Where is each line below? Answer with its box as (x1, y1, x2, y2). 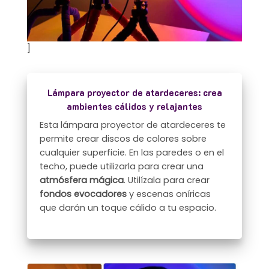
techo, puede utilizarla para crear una (40, 160, 204, 172)
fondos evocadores (40, 187, 130, 200)
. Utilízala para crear (124, 174, 210, 186)
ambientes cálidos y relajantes (67, 101, 202, 113)
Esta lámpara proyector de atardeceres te (40, 118, 226, 131)
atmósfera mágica (40, 174, 124, 186)
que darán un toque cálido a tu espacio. (40, 201, 217, 214)
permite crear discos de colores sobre (40, 132, 207, 145)
